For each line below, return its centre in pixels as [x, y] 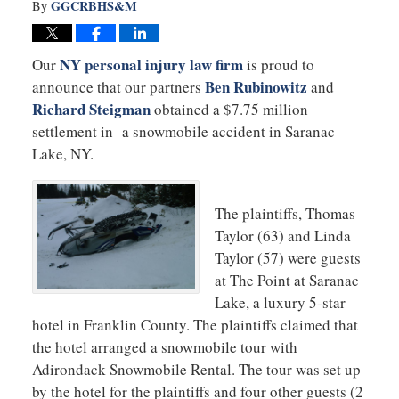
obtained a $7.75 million [229, 109]
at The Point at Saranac [287, 280]
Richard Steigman [91, 109]
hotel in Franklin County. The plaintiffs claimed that [195, 324]
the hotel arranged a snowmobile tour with [164, 346]
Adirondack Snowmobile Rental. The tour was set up [196, 369]
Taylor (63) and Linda [283, 235]
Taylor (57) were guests [288, 257]
